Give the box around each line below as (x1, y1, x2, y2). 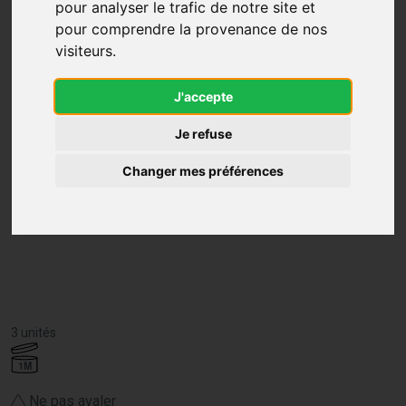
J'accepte (173, 88, 233, 104)
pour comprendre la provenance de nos (55, 19, 328, 38)
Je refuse (174, 125, 232, 141)
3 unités (11, 324, 56, 340)
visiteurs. (55, 41, 117, 60)
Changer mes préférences (122, 162, 284, 179)
